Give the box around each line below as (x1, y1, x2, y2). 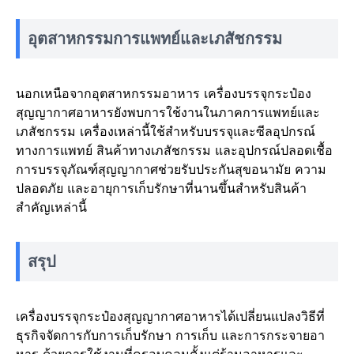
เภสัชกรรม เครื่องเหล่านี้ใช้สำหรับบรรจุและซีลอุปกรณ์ (16, 123, 315, 139)
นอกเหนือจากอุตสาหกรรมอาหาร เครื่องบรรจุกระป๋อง (16, 85, 311, 101)
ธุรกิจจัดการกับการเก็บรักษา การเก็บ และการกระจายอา (16, 327, 325, 343)
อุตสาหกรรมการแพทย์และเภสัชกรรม (28, 29, 282, 48)
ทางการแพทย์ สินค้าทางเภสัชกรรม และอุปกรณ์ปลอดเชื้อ (16, 142, 333, 158)
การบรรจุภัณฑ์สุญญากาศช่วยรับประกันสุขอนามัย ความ (16, 161, 326, 177)
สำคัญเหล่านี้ (16, 199, 87, 215)
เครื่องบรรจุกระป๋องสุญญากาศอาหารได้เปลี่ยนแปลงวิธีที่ (16, 308, 325, 324)
